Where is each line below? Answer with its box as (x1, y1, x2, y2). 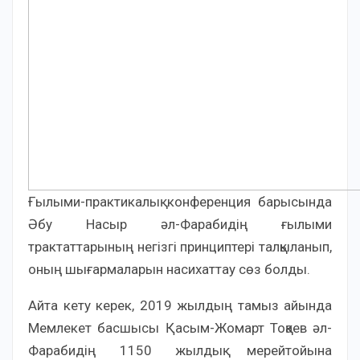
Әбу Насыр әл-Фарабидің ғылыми (28, 216, 332, 232)
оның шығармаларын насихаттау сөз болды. (28, 261, 310, 277)
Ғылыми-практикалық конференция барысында (28, 194, 332, 210)
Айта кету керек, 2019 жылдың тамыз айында (28, 297, 332, 313)
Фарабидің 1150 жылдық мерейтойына (28, 342, 332, 358)
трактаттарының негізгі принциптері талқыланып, (28, 239, 332, 255)
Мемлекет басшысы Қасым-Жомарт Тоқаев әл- (28, 320, 332, 336)
